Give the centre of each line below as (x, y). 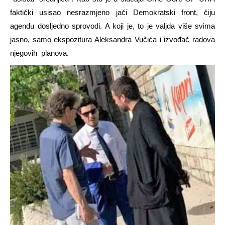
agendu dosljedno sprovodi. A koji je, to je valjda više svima (113, 26)
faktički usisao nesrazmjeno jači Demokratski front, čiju (113, 13)
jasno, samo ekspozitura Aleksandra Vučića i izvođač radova (113, 40)
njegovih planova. (39, 53)
